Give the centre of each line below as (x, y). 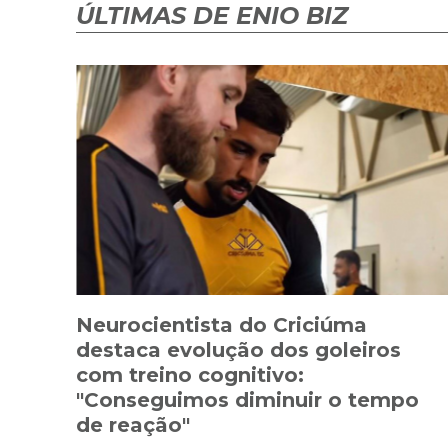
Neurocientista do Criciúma (221, 325)
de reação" (133, 425)
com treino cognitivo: (190, 375)
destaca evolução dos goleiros (238, 350)
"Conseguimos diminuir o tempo (247, 400)
